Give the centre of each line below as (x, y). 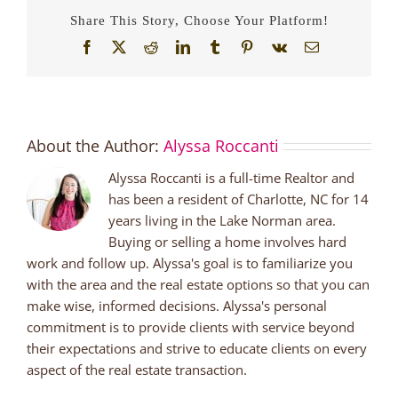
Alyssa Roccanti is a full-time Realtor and (231, 177)
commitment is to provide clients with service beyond (191, 326)
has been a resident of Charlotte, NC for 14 (239, 199)
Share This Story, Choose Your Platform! (199, 20)
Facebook (120, 47)
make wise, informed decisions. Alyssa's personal (177, 305)
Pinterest (277, 47)
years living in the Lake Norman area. (222, 220)
